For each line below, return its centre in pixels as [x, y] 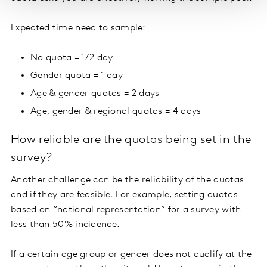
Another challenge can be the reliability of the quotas [128, 180]
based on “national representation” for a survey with [126, 210]
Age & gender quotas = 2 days [95, 94]
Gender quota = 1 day [77, 76]
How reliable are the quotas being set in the [131, 140]
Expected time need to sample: [78, 28]
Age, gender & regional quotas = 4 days [116, 112]
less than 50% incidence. [66, 225]
